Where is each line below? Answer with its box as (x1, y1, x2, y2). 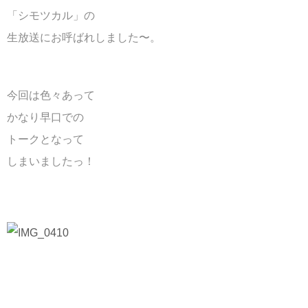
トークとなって (7, 133, 84, 145)
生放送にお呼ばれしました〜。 (7, 31, 161, 43)
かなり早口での (7, 111, 84, 123)
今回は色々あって (7, 89, 95, 101)
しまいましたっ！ (7, 155, 95, 167)
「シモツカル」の (7, 9, 95, 21)
